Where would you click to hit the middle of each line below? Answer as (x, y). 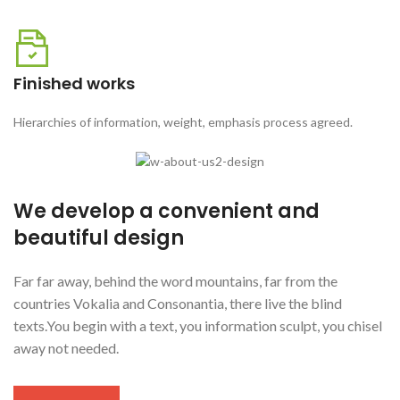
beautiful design (99, 237)
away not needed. (66, 347)
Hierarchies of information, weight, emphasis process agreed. (183, 122)
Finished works (74, 84)
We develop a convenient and (167, 211)
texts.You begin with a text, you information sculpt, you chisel (198, 325)
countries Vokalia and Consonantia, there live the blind (178, 303)
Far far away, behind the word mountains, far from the (175, 280)
